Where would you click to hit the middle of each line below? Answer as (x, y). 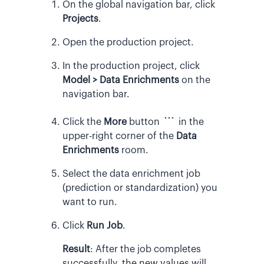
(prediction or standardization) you (140, 188)
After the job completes (148, 250)
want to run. (90, 202)
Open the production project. (128, 43)
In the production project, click (131, 66)
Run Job (105, 226)
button (144, 122)
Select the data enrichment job (131, 174)
